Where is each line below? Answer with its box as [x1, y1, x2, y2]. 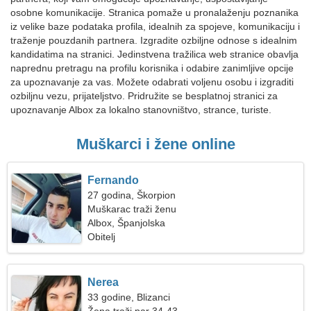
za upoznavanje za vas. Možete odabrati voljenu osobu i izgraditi [10, 76, 294, 87]
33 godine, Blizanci [87, 292, 171, 303]
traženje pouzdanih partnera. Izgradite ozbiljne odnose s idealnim [10, 35, 297, 46]
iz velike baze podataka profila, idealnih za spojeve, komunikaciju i [10, 21, 300, 32]
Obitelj [87, 231, 116, 242]
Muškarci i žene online [76, 135, 235, 153]
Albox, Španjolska [87, 217, 166, 228]
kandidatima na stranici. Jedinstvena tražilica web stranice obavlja [10, 49, 299, 60]
